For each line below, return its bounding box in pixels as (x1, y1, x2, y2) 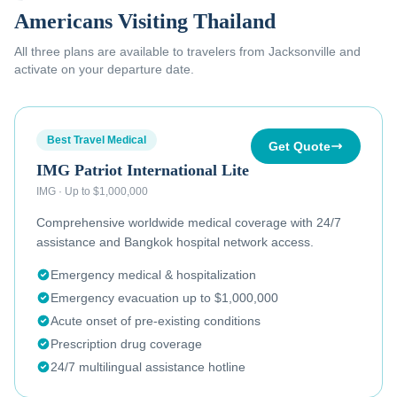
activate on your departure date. (14, 62, 194, 76)
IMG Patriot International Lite (36, 161, 249, 179)
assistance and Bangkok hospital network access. (36, 235, 314, 249)
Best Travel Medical (47, 134, 146, 146)
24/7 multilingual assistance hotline (51, 360, 245, 374)
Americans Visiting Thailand (14, 10, 276, 33)
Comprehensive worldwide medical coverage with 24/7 (36, 215, 341, 230)
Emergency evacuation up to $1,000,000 (51, 291, 278, 305)
